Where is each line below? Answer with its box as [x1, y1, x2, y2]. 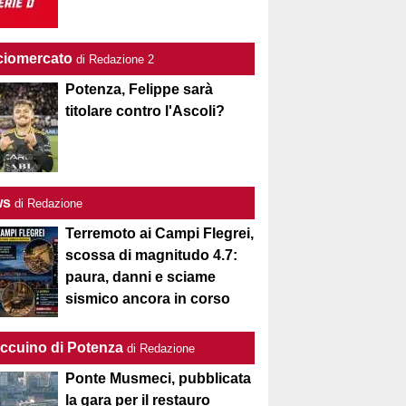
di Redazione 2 [76, 53, 155, 66]
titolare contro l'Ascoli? [65, 103, 226, 119]
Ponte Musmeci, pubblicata [65, 371, 252, 386]
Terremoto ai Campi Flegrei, [65, 226, 255, 241]
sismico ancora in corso [65, 291, 231, 306]
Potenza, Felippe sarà [65, 82, 214, 97]
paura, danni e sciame [65, 269, 217, 285]
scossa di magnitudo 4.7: [65, 247, 238, 263]
